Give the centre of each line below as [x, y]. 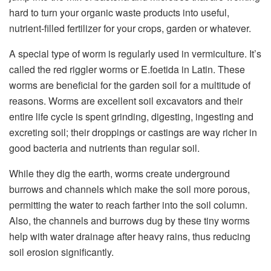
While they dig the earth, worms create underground [119, 174]
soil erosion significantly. [61, 252]
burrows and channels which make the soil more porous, [129, 189]
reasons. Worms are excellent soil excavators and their [126, 101]
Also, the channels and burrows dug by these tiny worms [129, 221]
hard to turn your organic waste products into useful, [119, 13]
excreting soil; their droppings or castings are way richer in [133, 132]
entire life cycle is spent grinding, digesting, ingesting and [131, 117]
